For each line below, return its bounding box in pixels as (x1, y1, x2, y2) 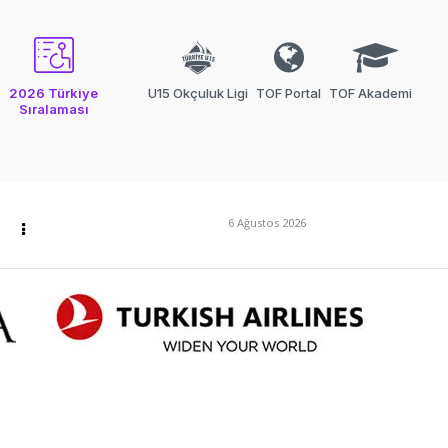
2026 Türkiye (9, 85, 99, 101)
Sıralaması (18, 101, 89, 117)
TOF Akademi (329, 85, 412, 101)
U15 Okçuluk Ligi (148, 85, 248, 101)
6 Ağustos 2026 (227, 214, 306, 230)
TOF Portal (256, 85, 321, 101)
